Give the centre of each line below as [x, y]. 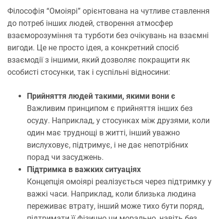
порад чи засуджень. [65, 157]
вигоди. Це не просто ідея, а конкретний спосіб [93, 48]
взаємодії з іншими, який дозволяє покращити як [99, 60]
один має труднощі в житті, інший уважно [103, 133]
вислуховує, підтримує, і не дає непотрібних [108, 145]
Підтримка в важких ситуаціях [84, 170]
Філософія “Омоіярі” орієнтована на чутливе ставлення [109, 11]
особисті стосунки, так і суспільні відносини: [89, 72]
